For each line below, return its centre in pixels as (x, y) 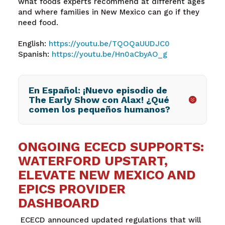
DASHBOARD (60, 203)
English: (33, 43)
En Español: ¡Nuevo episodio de (98, 90)
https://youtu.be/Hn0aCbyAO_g (109, 54)
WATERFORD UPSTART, (93, 160)
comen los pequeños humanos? (99, 109)
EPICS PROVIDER (72, 189)
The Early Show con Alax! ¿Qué (99, 99)
